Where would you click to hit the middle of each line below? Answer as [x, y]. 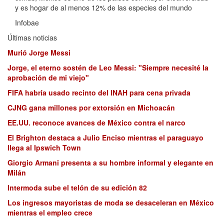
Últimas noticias [32, 38]
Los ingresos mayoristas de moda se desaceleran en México [111, 203]
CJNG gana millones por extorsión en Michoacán [91, 108]
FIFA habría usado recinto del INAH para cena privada [99, 93]
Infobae [27, 23]
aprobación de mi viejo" [48, 78]
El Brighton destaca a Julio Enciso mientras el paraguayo [105, 138]
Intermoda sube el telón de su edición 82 [77, 188]
